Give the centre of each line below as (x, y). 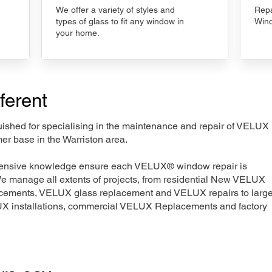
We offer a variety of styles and (115, 10)
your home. (78, 33)
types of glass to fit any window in (120, 21)
